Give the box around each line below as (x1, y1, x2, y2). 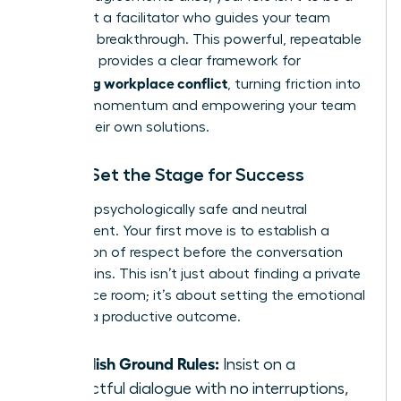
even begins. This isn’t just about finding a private (33, 266, 361, 281)
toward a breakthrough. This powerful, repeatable (33, 31, 362, 47)
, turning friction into (227, 76, 361, 91)
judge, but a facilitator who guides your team (33, 10, 330, 25)
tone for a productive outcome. (33, 309, 241, 324)
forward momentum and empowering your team (33, 98, 356, 113)
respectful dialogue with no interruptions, (51, 380, 348, 397)
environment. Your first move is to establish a (33, 223, 329, 238)
